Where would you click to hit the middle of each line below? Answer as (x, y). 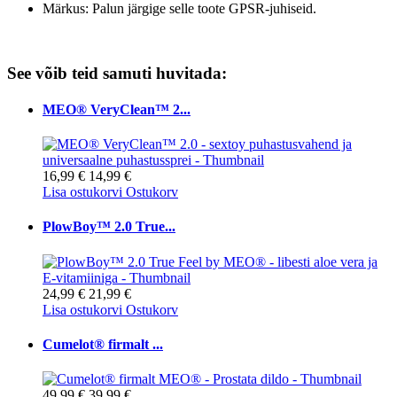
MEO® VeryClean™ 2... (117, 109)
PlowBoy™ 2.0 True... (109, 227)
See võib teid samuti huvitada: (117, 73)
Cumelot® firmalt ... (103, 345)
